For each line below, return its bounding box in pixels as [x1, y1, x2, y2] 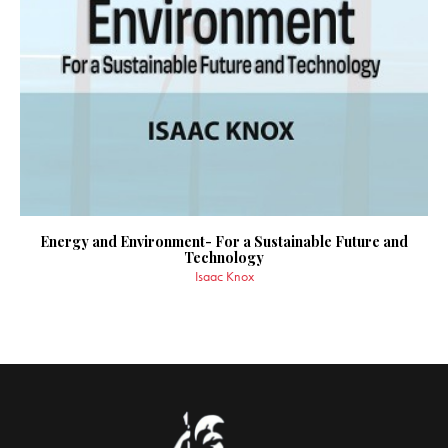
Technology [184, 248, 264, 268]
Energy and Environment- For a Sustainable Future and [40, 232, 408, 252]
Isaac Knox [194, 267, 254, 286]
